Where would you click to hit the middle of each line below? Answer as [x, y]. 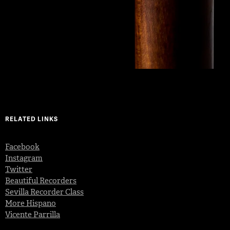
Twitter [19, 169]
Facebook [22, 147]
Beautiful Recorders [41, 180]
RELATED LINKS [32, 119]
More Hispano [31, 203]
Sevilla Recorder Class [44, 192]
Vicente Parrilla [33, 214]
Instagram [24, 158]
